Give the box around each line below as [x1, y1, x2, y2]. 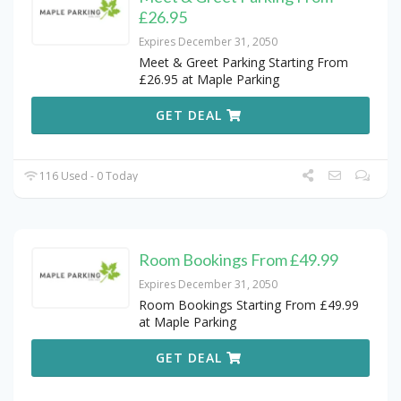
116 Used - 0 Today [37, 168, 139, 184]
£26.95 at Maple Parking [139, 71, 279, 89]
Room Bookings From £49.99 [139, 250, 338, 270]
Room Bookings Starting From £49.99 [139, 296, 359, 314]
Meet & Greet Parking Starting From [139, 54, 348, 72]
